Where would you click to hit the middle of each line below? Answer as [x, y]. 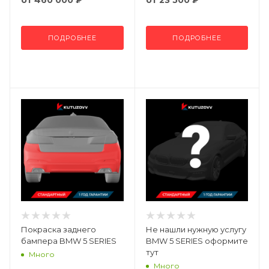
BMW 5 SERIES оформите [197, 241]
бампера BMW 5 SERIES [69, 241]
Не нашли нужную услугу [196, 230]
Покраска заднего [59, 230]
